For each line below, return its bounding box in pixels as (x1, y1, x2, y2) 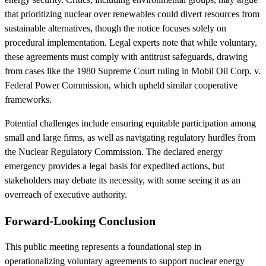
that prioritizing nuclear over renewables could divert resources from (5, 8, 259, 19)
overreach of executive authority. (5, 189, 127, 199)
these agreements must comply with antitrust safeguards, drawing (5, 51, 248, 62)
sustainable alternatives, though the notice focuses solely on (5, 23, 226, 33)
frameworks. (5, 94, 52, 104)
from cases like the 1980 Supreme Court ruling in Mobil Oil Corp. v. (5, 65, 261, 76)
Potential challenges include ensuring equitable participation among (5, 118, 256, 128)
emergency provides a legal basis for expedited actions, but (5, 160, 224, 171)
